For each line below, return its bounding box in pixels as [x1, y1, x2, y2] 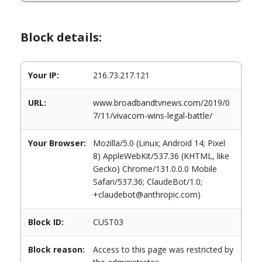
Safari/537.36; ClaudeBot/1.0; [93, 176, 202, 187]
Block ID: [28, 216, 64, 227]
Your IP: [28, 70, 59, 81]
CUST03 [93, 216, 123, 227]
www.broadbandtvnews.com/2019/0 [93, 97, 230, 108]
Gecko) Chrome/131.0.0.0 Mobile [93, 163, 217, 174]
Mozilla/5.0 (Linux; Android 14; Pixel [93, 137, 225, 149]
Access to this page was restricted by [93, 244, 233, 255]
